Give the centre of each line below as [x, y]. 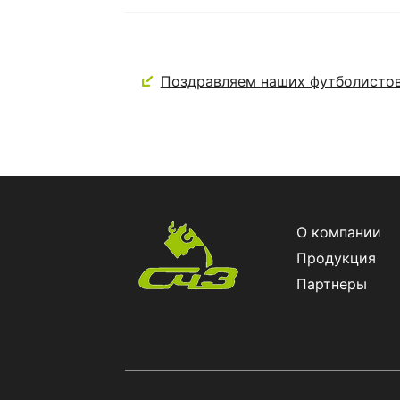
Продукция [337, 258]
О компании [339, 232]
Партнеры [332, 283]
